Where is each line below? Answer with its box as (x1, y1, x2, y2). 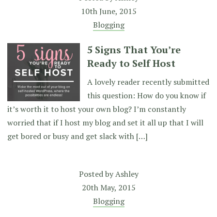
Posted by (78, 169, 115, 179)
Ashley (115, 169, 139, 179)
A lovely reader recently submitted (87, 77, 209, 87)
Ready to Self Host (87, 57, 175, 70)
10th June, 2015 (80, 6, 137, 16)
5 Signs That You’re (87, 43, 181, 56)
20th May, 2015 (81, 182, 136, 193)
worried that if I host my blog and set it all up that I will (7, 117, 203, 128)
